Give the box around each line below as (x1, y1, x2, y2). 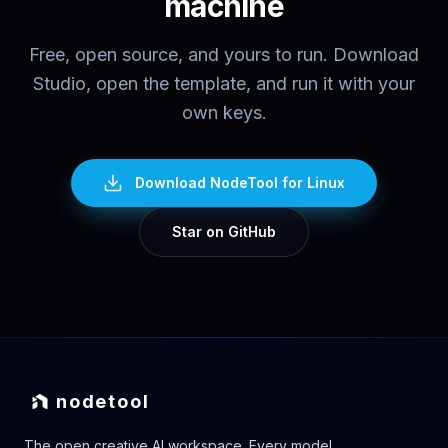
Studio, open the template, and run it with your (33, 72, 415, 94)
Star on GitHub (172, 222, 276, 240)
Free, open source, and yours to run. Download (29, 43, 419, 65)
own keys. (181, 101, 267, 123)
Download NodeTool (135, 173, 278, 191)
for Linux (278, 173, 345, 191)
